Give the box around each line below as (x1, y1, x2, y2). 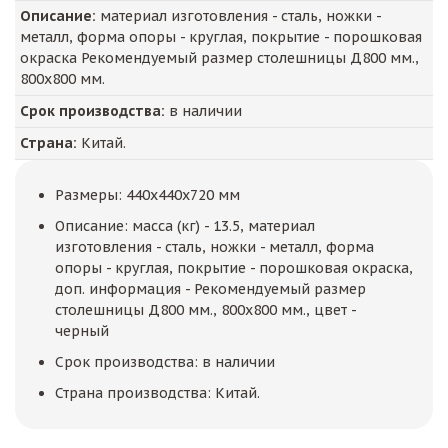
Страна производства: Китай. (55, 384, 260, 402)
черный (55, 322, 109, 340)
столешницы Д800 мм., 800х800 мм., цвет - (55, 301, 356, 319)
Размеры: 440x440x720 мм (55, 186, 240, 204)
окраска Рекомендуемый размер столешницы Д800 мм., (20, 49, 419, 67)
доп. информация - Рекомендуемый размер (55, 280, 366, 298)
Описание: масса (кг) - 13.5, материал (55, 217, 315, 235)
